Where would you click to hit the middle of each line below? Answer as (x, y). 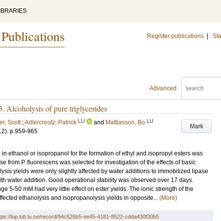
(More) (168, 198)
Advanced (163, 88)
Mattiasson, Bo (125, 122)
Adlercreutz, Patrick (51, 122)
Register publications (175, 36)
